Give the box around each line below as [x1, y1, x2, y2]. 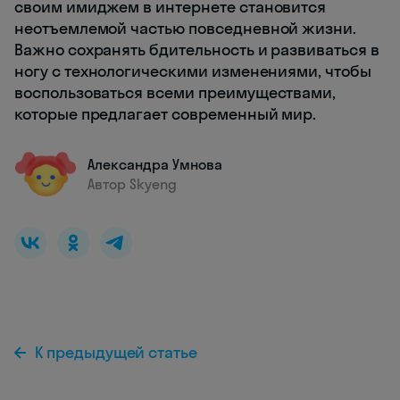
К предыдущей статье [35, 342, 198, 363]
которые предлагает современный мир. [14, 104, 317, 125]
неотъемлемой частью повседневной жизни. [14, 18, 357, 39]
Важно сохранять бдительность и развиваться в [14, 39, 379, 61]
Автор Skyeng [87, 175, 177, 194]
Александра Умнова [87, 155, 222, 174]
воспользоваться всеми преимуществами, [14, 82, 337, 104]
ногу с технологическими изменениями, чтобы [14, 61, 371, 82]
